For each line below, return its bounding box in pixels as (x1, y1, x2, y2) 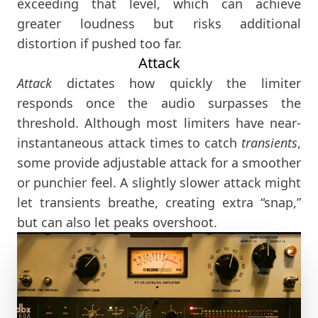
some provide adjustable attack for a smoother (17, 154, 301, 172)
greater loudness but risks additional (17, 15, 301, 33)
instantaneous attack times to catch (17, 134, 241, 152)
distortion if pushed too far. (17, 35, 182, 53)
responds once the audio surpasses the (17, 94, 301, 112)
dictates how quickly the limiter (52, 75, 301, 92)
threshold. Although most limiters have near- (17, 114, 301, 132)
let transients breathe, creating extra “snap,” (17, 194, 301, 212)
